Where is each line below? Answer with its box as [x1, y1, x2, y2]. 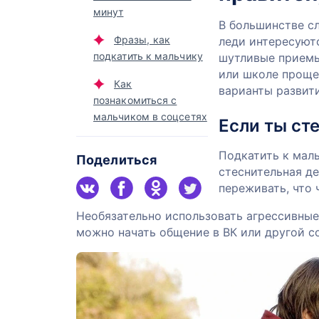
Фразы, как [114, 33, 170, 46]
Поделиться [76, 152, 157, 167]
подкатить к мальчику [93, 50, 203, 62]
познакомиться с [93, 94, 177, 106]
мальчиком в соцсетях [93, 110, 207, 122]
